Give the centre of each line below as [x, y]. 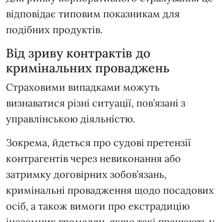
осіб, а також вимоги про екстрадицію [98, 206]
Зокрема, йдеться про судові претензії [98, 143]
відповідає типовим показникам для [93, 14]
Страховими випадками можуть [83, 87]
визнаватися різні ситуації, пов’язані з [96, 103]
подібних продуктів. [54, 30]
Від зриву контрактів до [78, 53]
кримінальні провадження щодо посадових [110, 190]
